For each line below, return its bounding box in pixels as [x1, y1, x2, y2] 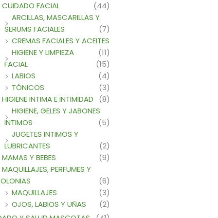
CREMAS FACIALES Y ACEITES [12, 35, 109, 46]
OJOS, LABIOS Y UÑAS [12, 199, 86, 209]
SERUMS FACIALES [4, 23, 65, 34]
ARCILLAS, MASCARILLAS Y [12, 12, 100, 22]
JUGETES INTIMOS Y [12, 128, 78, 139]
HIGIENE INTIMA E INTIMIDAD [2, 93, 93, 104]
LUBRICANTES [4, 140, 50, 151]
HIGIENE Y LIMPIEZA [12, 47, 74, 57]
